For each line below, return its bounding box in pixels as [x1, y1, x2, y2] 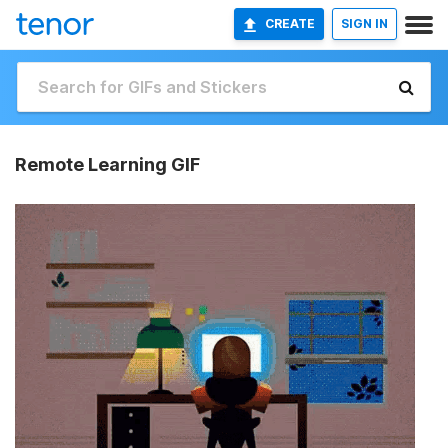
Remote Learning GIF [15, 154, 200, 175]
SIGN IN [341, 16, 388, 31]
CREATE [265, 16, 315, 31]
